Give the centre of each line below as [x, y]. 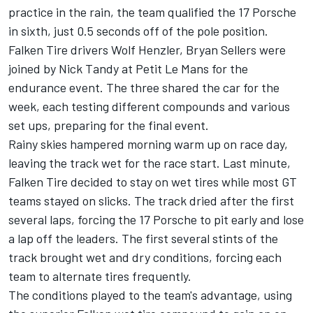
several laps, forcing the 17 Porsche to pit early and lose [156, 220]
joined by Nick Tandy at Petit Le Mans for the [128, 69]
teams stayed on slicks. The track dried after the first [151, 201]
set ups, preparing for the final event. [109, 125]
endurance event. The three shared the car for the [144, 88]
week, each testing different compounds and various [149, 107]
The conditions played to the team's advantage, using [150, 295]
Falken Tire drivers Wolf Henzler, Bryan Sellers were [147, 50]
